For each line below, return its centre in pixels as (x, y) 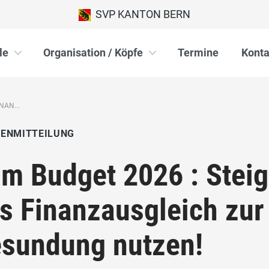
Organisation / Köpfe (93, 53)
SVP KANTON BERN (141, 14)
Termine (198, 53)
